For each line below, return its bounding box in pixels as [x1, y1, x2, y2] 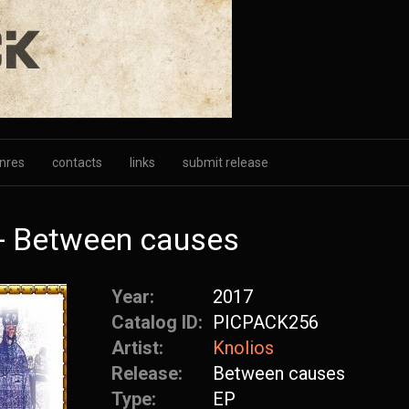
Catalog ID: [111, 311, 207, 333]
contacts [52, 155, 102, 170]
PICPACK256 [213, 311, 319, 333]
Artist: [111, 337, 168, 359]
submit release [183, 155, 268, 170]
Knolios [213, 337, 274, 359]
